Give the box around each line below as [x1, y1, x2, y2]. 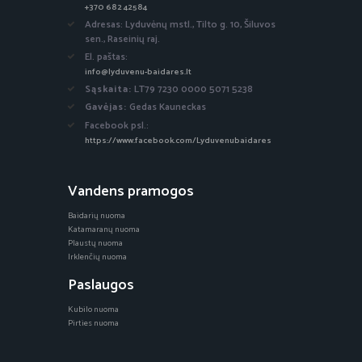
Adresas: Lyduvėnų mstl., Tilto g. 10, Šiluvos [85, 16, 276, 32]
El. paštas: [85, 49, 128, 65]
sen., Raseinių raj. [85, 31, 160, 47]
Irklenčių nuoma [68, 249, 127, 264]
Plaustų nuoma [68, 235, 123, 250]
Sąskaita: [85, 81, 132, 97]
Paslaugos [68, 273, 134, 298]
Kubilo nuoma [68, 302, 119, 318]
